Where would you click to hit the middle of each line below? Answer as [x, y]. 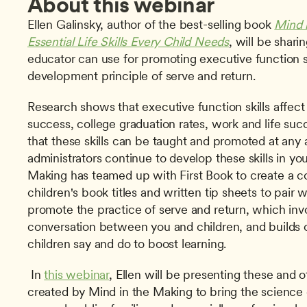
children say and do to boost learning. [127, 244]
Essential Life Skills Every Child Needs [128, 41]
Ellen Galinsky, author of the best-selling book [151, 24]
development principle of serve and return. [143, 76]
